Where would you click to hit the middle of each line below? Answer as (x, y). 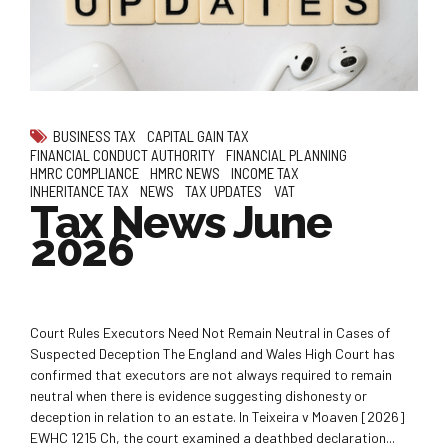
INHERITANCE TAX (79, 191)
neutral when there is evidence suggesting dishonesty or (198, 396)
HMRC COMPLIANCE (84, 173)
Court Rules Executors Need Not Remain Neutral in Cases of (210, 333)
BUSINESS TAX (94, 136)
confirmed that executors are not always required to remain (211, 375)
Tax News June (181, 223)
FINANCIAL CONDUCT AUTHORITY (122, 155)
